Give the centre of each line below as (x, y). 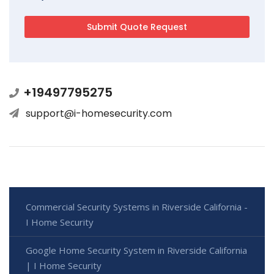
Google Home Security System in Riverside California (136, 250)
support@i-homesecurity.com (99, 113)
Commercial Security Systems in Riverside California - (137, 206)
